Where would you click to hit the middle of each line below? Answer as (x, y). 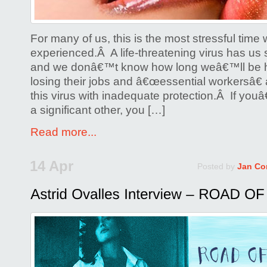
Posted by (217, 166)
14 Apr (52, 166)
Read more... (63, 132)
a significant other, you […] (98, 110)
